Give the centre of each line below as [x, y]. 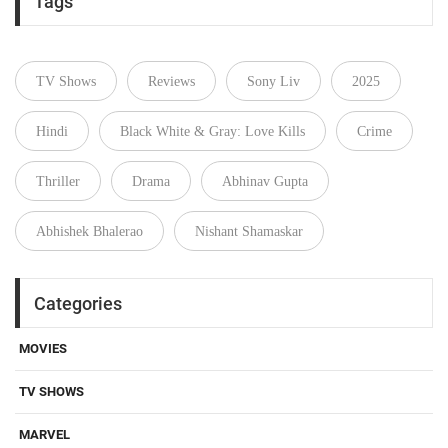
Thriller [58, 181]
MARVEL [44, 435]
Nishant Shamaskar [249, 231]
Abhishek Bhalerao [89, 231]
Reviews [171, 81]
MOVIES [43, 349]
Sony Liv [273, 81]
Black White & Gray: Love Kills [212, 131]
